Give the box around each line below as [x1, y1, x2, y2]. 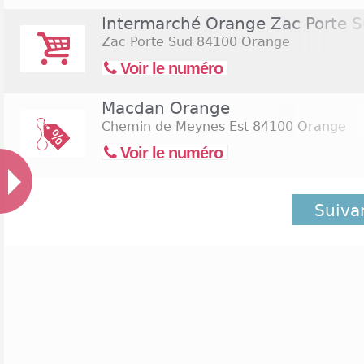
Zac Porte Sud [102, 34, 193, 50]
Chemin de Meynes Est [102, 119, 249, 134]
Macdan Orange [102, 98, 230, 118]
